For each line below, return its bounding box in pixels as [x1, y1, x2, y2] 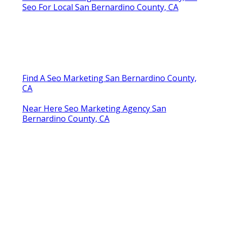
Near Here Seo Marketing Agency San [22, 102, 166, 114]
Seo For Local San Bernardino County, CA [22, 1, 178, 13]
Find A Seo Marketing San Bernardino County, [22, 72, 197, 84]
